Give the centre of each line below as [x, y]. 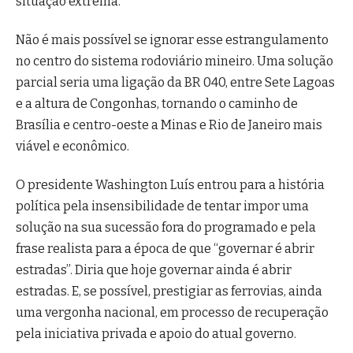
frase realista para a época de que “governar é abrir [165, 249]
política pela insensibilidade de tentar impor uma [162, 206]
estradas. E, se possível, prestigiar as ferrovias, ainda [169, 292]
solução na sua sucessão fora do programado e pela [166, 228]
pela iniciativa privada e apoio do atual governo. [156, 334]
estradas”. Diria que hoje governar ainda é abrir [154, 270]
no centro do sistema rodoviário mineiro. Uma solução [175, 61]
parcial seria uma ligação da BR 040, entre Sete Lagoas [175, 83]
